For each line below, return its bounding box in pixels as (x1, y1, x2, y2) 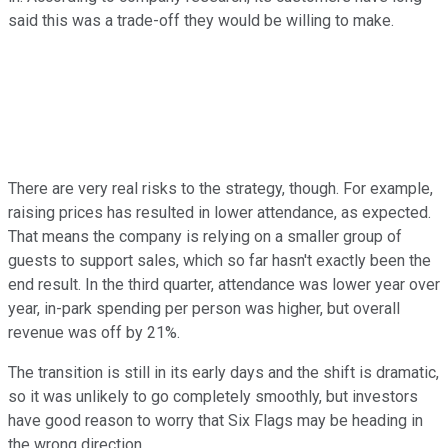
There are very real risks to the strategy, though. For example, (8, 179, 433, 199)
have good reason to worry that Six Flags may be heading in (8, 411, 423, 431)
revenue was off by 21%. (8, 323, 180, 343)
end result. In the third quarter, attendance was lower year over (8, 275, 440, 295)
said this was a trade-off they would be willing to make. (8, 11, 398, 31)
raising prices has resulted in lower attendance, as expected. (8, 203, 431, 223)
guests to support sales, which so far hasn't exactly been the (8, 251, 431, 271)
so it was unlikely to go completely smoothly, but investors (8, 387, 418, 407)
